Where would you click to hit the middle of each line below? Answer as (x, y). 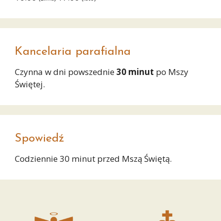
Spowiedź (39, 139)
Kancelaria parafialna (73, 52)
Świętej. (30, 84)
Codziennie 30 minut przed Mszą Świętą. (93, 159)
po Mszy (171, 72)
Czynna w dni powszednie (66, 72)
